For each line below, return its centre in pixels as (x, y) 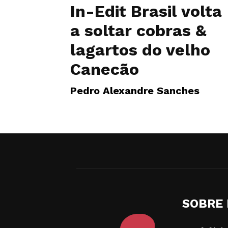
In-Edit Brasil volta (146, 11)
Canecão (105, 69)
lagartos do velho (140, 50)
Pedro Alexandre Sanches (135, 91)
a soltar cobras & (138, 31)
